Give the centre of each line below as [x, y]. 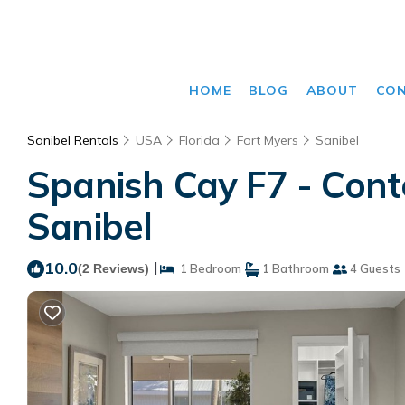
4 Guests [374, 268]
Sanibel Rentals [75, 140]
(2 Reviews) [113, 268]
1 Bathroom [294, 268]
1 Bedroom [208, 268]
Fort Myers [268, 140]
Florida [199, 140]
